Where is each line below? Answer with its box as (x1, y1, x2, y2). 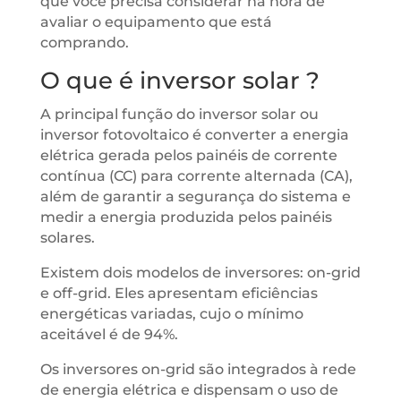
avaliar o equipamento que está (39, 13, 272, 30)
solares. (39, 229, 95, 246)
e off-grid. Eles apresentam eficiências (39, 285, 318, 302)
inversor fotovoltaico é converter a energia (39, 126, 349, 143)
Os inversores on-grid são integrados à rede (39, 361, 356, 378)
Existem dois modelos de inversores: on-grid (39, 264, 361, 281)
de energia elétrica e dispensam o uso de (39, 381, 338, 398)
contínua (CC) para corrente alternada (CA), (39, 167, 353, 184)
